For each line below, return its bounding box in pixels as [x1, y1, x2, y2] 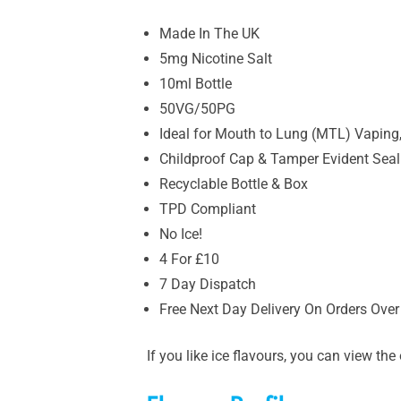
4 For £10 [159, 250, 219, 268]
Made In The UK [159, 24, 260, 42]
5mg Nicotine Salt [159, 49, 272, 67]
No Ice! [159, 225, 202, 243]
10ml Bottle [159, 74, 232, 92]
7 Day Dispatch [159, 275, 256, 293]
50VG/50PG [159, 99, 235, 117]
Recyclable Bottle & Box [159, 175, 308, 192]
